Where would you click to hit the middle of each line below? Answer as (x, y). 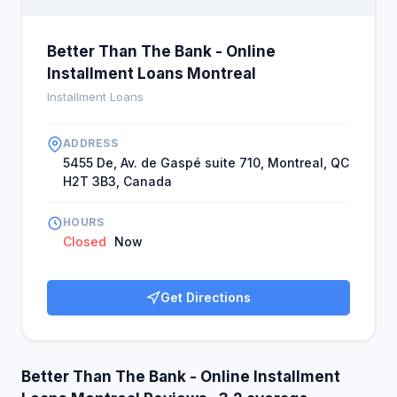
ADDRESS (91, 143)
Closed (85, 241)
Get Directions (206, 297)
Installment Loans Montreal (152, 74)
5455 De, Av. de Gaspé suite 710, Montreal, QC (206, 163)
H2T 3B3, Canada (117, 181)
